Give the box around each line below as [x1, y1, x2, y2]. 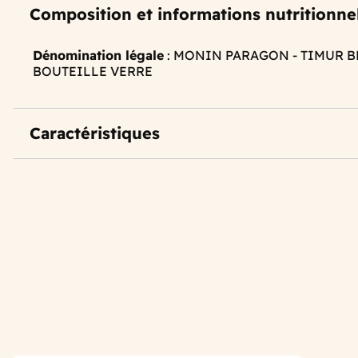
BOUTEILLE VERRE [33, 63, 153, 80]
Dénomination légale [33, 47, 164, 64]
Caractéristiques [30, 123, 160, 144]
